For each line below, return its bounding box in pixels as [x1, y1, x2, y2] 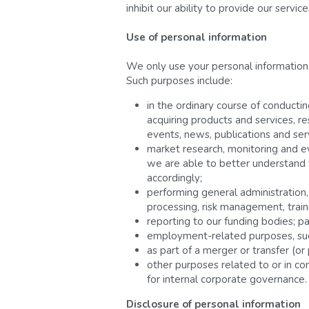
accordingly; [146, 170, 202, 185]
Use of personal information [126, 30, 270, 44]
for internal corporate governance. [146, 272, 307, 286]
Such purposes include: [126, 73, 232, 88]
